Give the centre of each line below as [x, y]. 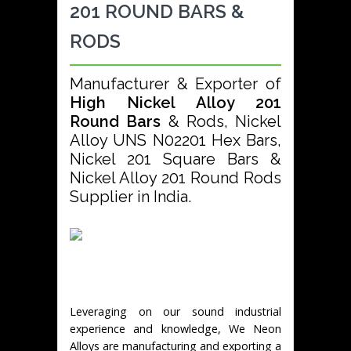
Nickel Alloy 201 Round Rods [175, 178]
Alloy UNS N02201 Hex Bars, [175, 140]
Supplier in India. [130, 197]
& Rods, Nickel [224, 121]
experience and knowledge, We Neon [175, 328]
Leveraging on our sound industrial [175, 311]
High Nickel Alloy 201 [175, 103]
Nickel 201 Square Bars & [175, 159]
